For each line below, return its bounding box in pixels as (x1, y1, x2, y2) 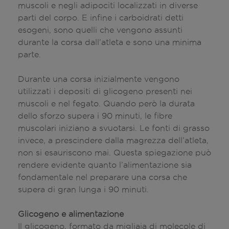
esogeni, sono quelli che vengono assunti (18, 25, 182, 34)
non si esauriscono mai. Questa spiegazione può (18, 148, 211, 157)
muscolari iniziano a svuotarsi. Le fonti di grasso (18, 123, 210, 132)
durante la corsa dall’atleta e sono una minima (18, 37, 201, 47)
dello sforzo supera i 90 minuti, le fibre (18, 111, 172, 120)
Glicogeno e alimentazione (18, 209, 126, 218)
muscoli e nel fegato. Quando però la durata (18, 99, 195, 108)
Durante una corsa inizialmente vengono (18, 74, 179, 83)
